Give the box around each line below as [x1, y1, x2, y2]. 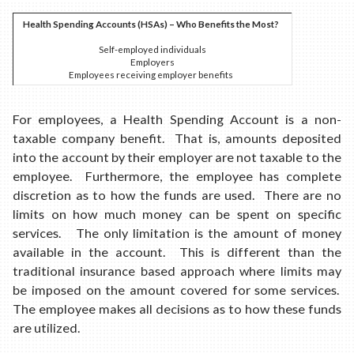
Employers [130, 55, 175, 67]
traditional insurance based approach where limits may [13, 263, 341, 279]
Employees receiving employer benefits [69, 68, 236, 80]
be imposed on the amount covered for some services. [13, 282, 341, 298]
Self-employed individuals [99, 43, 206, 55]
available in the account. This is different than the [13, 244, 341, 260]
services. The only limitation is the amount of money [13, 225, 341, 241]
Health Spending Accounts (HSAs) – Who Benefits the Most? [23, 17, 282, 29]
